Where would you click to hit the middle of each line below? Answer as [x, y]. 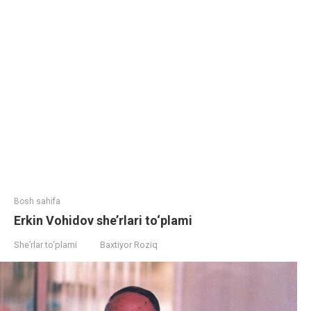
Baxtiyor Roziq [129, 245]
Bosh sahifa [37, 201]
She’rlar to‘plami [45, 245]
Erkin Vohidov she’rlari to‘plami [103, 220]
